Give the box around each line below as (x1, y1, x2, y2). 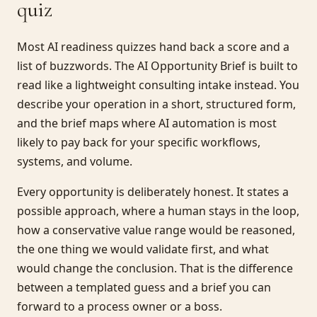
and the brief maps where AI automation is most (17, 115, 277, 131)
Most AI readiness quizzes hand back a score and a (17, 39, 289, 54)
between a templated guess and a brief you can (17, 279, 271, 295)
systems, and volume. (17, 154, 132, 169)
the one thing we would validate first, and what (17, 241, 269, 257)
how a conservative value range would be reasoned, (17, 222, 295, 238)
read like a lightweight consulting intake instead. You (17, 77, 299, 93)
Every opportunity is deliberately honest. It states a (17, 184, 289, 200)
